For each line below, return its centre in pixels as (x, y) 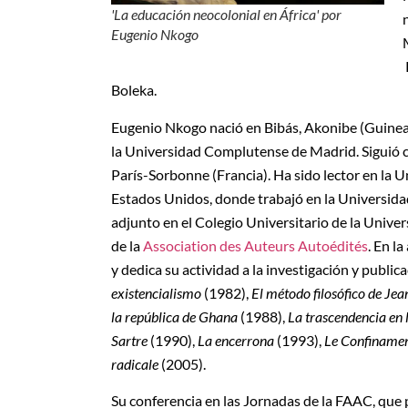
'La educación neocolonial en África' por (226, 15)
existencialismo (156, 292)
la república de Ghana (174, 316)
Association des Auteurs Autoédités (255, 245)
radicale (135, 363)
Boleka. (134, 90)
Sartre (129, 340)
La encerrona (236, 340)
